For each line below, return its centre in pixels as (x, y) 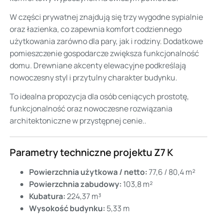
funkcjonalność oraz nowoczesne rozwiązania (91, 109)
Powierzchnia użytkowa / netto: (88, 172)
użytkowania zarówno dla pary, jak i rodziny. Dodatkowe (106, 41)
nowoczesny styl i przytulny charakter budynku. (93, 78)
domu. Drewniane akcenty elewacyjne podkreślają (98, 66)
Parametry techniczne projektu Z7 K (92, 153)
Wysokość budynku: (67, 209)
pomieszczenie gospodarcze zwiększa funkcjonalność (104, 54)
